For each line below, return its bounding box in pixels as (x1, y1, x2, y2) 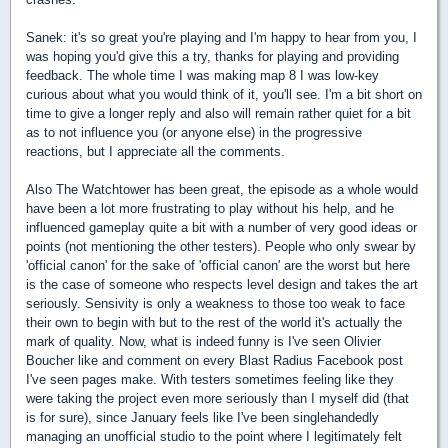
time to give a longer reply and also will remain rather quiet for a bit (26, 106, 411, 122)
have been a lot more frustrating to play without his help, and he (26, 201, 394, 217)
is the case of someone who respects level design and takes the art (26, 277, 418, 293)
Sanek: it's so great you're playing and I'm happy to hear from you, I (26, 30, 417, 46)
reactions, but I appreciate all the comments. (26, 144, 285, 160)
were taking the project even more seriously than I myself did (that (26, 391, 409, 407)
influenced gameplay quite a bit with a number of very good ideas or (26, 220, 417, 236)
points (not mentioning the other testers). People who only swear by (26, 239, 416, 255)
